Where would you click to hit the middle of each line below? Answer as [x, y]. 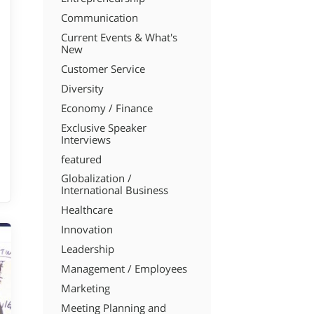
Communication [99, 18]
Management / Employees [124, 268]
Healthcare [87, 210]
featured [81, 159]
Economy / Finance [107, 108]
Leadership [87, 250]
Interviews [86, 139]
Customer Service [103, 69]
